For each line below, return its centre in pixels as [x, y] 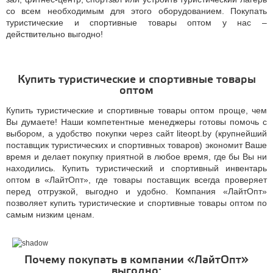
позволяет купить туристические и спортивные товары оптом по [136, 203]
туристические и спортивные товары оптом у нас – [136, 23]
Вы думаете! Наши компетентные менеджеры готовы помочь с [136, 122]
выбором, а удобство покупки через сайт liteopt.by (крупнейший [136, 133]
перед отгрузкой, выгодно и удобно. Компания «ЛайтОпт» [136, 191]
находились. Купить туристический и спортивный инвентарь [136, 168]
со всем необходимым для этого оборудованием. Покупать [136, 11]
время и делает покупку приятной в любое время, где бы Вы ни [136, 157]
